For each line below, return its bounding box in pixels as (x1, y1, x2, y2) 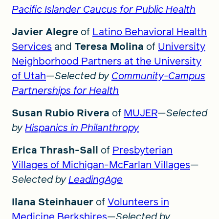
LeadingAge (68, 173, 123, 186)
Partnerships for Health (12, 84, 119, 97)
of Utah (12, 69, 46, 83)
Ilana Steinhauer (12, 195, 96, 209)
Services (12, 40, 52, 53)
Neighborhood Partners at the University (12, 54, 201, 68)
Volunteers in (108, 195, 169, 209)
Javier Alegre (12, 25, 81, 39)
